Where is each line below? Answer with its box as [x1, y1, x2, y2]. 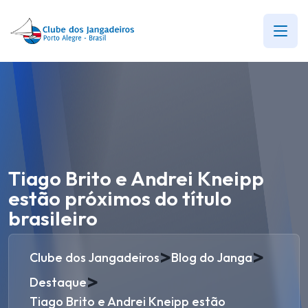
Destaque [30, 274, 87, 290]
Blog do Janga [171, 249, 252, 265]
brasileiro [8, 206, 98, 231]
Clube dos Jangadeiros [30, 249, 159, 265]
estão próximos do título [8, 186, 232, 211]
